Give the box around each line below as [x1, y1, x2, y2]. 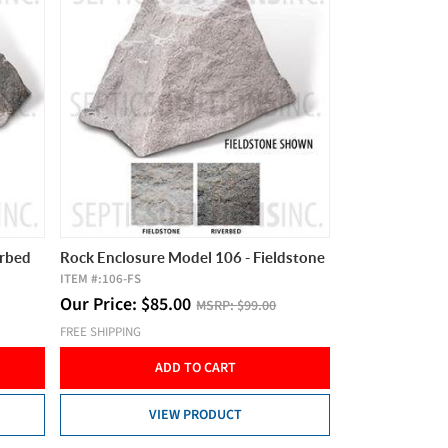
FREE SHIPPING [60, 322, 142, 341]
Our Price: [60, 291, 142, 317]
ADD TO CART [154, 357, 236, 378]
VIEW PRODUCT [148, 404, 242, 425]
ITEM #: [60, 269, 103, 288]
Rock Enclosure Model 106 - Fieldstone [60, 248, 326, 266]
